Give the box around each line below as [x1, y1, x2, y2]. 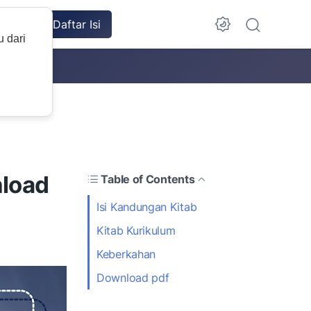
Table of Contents [101, 171, 195, 186]
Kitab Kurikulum [96, 223, 176, 237]
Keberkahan [96, 246, 155, 261]
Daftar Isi [53, 17, 101, 31]
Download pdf [96, 270, 169, 285]
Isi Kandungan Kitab [96, 199, 197, 214]
